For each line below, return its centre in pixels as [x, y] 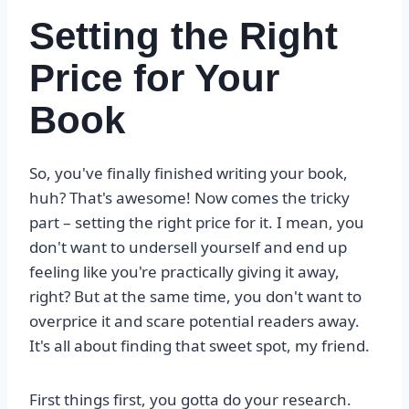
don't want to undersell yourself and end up [188, 247]
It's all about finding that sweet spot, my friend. [199, 346]
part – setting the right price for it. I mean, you [197, 223]
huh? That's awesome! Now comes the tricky [189, 198]
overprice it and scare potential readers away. [194, 321]
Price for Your [154, 79]
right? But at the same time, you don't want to [195, 297]
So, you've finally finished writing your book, [189, 173]
